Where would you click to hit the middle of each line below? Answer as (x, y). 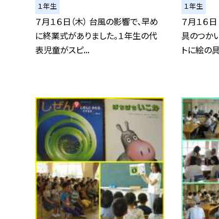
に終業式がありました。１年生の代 (96, 36)
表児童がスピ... (62, 50)
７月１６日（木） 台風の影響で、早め (97, 22)
